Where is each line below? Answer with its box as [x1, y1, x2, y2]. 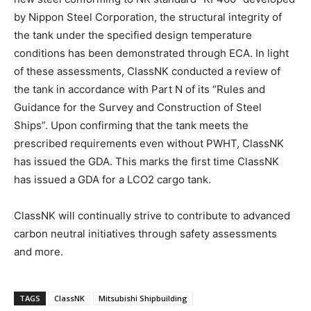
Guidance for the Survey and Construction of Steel [14, 100, 262, 114]
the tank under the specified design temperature [14, 28, 252, 42]
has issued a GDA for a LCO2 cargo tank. [14, 172, 211, 186]
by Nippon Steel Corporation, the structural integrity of [14, 10, 282, 24]
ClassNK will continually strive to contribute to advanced [14, 208, 290, 222]
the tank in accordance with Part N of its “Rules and [14, 82, 265, 96]
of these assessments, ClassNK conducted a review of [14, 64, 280, 78]
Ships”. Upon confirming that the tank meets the [14, 118, 249, 132]
